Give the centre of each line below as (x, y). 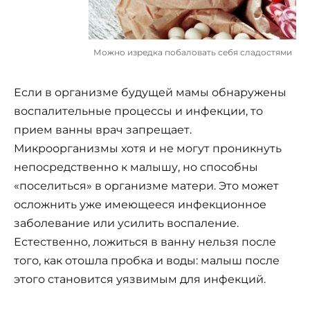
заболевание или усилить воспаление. (126, 223)
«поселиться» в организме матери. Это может (146, 185)
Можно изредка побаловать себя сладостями (192, 53)
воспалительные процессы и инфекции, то (138, 111)
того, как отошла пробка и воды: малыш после (147, 260)
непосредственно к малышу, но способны (136, 167)
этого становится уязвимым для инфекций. (140, 279)
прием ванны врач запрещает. (103, 129)
